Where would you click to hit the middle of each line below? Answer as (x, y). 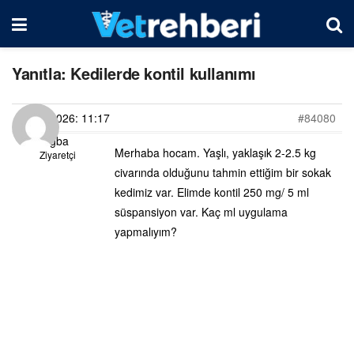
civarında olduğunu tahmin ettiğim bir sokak (223, 172)
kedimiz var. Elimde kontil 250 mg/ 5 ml (212, 192)
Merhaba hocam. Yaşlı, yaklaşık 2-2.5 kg (215, 153)
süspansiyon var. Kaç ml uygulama (201, 212)
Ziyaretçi (57, 154)
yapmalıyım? (146, 232)
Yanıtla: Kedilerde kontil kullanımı (134, 73)
